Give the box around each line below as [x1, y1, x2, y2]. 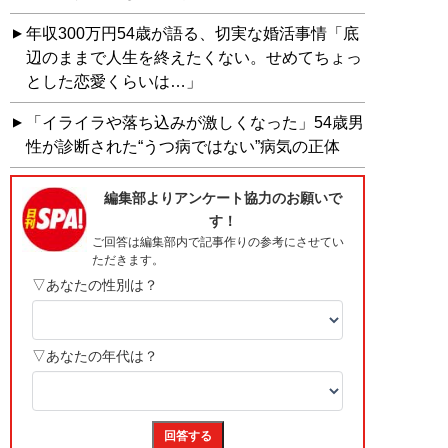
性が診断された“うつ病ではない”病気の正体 [26, 138, 340, 156]
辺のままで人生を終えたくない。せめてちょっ [26, 49, 362, 67]
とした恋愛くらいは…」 [26, 73, 202, 91]
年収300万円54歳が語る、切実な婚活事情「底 [26, 25, 359, 43]
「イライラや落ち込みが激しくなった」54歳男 [26, 114, 364, 132]
